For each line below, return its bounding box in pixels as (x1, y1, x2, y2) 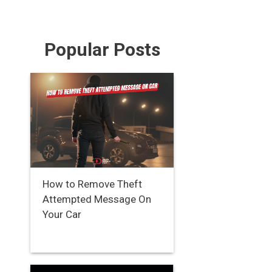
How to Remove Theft (42, 177, 142, 190)
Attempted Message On (42, 192, 151, 205)
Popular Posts (44, 39, 160, 60)
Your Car (42, 208, 81, 220)
